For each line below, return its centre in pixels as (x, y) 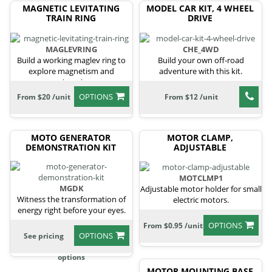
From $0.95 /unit (173, 226)
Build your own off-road (201, 60)
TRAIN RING (71, 18)
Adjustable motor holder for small (201, 189)
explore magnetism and (71, 71)
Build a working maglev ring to (71, 60)
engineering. (71, 82)
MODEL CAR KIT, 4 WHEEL (200, 8)
